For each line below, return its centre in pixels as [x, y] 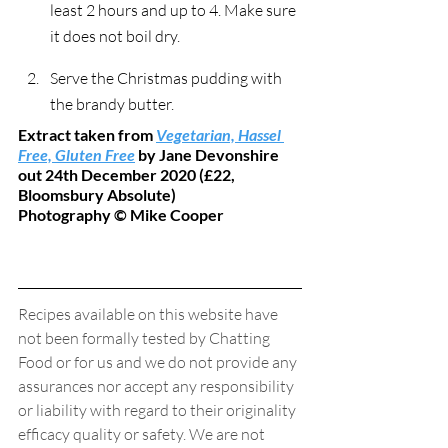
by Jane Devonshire [208, 154]
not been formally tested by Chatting [145, 337]
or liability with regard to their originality [158, 409]
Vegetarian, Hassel [220, 134]
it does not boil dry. [115, 35]
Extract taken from [87, 134]
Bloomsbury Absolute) [97, 194]
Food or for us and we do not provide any [159, 361]
